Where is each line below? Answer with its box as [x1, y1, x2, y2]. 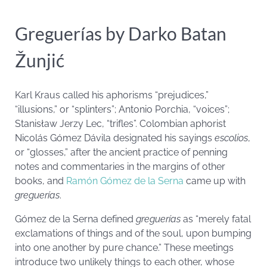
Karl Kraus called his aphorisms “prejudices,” [15, 89, 209, 101]
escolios [215, 132, 248, 144]
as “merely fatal [181, 213, 251, 225]
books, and [15, 175, 66, 187]
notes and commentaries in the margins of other [15, 161, 225, 172]
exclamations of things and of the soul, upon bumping [15, 228, 252, 239]
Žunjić [15, 49, 64, 71]
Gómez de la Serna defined [15, 213, 136, 225]
